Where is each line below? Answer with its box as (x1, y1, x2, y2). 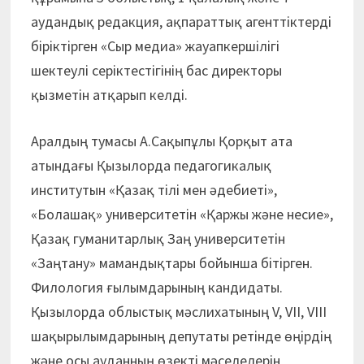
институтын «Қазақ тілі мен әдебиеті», (30, 180, 277, 200)
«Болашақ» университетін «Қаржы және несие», (30, 205, 333, 224)
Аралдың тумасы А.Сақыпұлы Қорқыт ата (30, 132, 292, 151)
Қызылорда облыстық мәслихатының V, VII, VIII (30, 302, 327, 322)
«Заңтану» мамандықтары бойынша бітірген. (30, 253, 313, 273)
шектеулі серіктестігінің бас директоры (30, 61, 282, 80)
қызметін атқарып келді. (30, 85, 188, 105)
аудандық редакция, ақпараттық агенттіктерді (30, 12, 331, 32)
